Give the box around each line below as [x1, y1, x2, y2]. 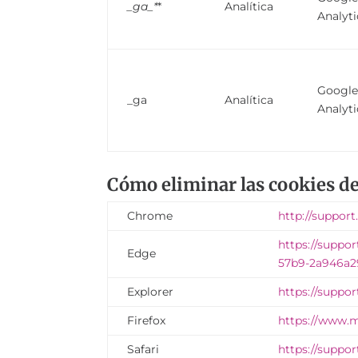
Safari [127, 341, 160, 356]
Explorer [127, 284, 174, 299]
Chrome [127, 208, 173, 223]
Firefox [127, 312, 166, 328]
